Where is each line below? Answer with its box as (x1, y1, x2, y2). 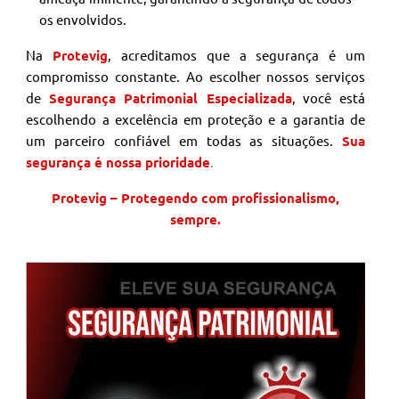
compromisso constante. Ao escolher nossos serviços (26, 67, 365, 85)
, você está (291, 88, 365, 106)
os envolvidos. (39, 10, 127, 28)
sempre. (170, 209, 222, 228)
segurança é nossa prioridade (26, 152, 211, 171)
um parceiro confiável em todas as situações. (26, 131, 334, 149)
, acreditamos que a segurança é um (108, 45, 365, 63)
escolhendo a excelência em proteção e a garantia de (26, 110, 365, 127)
